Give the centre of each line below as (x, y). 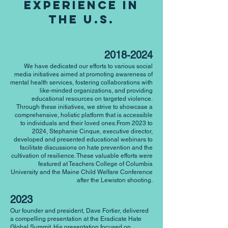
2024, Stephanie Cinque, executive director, (92, 131)
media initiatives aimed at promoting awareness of (83, 74)
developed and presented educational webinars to (83, 139)
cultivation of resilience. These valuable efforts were (82, 156)
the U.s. (81, 19)
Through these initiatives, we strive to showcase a (84, 107)
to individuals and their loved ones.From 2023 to (87, 123)
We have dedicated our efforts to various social (88, 66)
